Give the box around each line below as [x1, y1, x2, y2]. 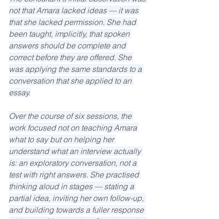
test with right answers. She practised [9, 170, 141, 180]
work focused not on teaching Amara [9, 123, 139, 133]
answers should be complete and [9, 41, 128, 51]
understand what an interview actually [9, 146, 143, 156]
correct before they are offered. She [9, 52, 133, 63]
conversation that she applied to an [9, 76, 133, 86]
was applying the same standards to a [9, 64, 144, 74]
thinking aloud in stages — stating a [9, 181, 136, 192]
